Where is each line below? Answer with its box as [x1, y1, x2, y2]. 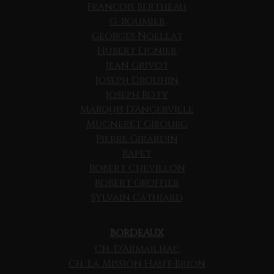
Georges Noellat [91, 29, 183, 43]
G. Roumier [109, 15, 165, 29]
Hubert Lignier [97, 44, 177, 58]
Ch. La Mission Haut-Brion [68, 257, 206, 271]
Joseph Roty [106, 88, 168, 102]
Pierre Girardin [96, 132, 178, 146]
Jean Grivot [105, 59, 169, 73]
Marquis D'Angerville [80, 103, 194, 117]
